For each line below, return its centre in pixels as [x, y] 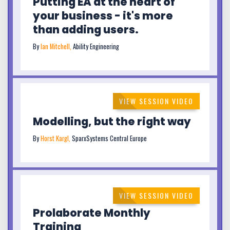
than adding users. [86, 30]
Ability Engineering [96, 47]
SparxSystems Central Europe [109, 138]
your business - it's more [103, 16]
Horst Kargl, [56, 138]
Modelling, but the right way [112, 121]
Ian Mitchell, [57, 47]
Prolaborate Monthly [92, 213]
